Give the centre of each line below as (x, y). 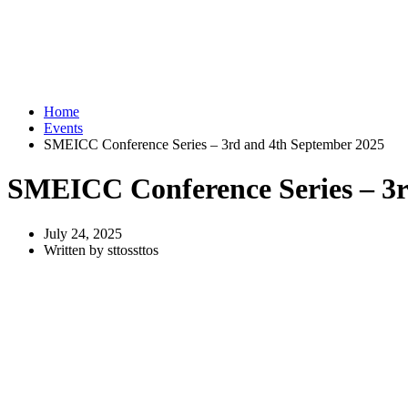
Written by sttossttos (101, 250)
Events (63, 128)
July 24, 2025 (83, 233)
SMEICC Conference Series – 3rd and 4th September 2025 (214, 144)
